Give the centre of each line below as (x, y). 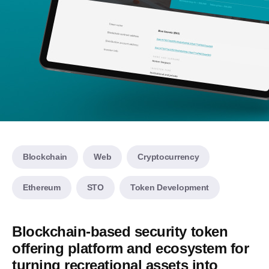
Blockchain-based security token (120, 231)
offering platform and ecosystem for (131, 248)
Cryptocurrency (168, 157)
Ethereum (42, 187)
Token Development (170, 187)
